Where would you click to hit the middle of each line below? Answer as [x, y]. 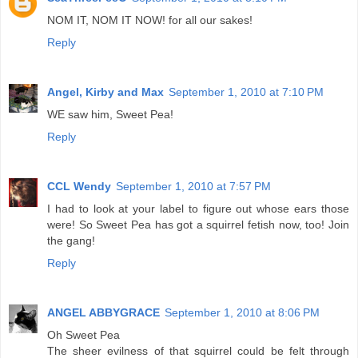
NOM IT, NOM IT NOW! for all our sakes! [150, 20]
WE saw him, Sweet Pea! [110, 114]
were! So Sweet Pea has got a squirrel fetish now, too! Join [198, 224]
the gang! [71, 240]
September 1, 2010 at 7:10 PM [246, 91]
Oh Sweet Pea [84, 334]
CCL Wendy [79, 186]
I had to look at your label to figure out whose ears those [198, 208]
